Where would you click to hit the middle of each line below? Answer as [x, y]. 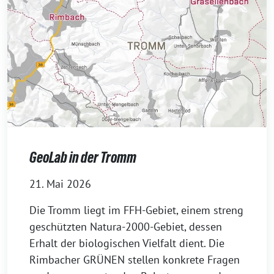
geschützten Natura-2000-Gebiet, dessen [126, 227]
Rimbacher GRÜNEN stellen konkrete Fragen [135, 260]
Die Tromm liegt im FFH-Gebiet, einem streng [136, 210]
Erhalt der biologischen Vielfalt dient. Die [127, 243]
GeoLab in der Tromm [83, 158]
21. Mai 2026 [60, 184]
